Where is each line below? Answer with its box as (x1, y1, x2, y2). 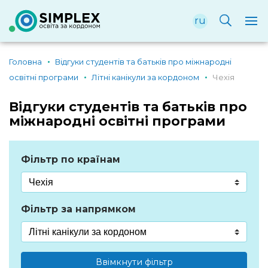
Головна (9, 57, 42, 66)
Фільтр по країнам (21, 154, 120, 165)
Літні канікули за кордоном (92, 72, 200, 82)
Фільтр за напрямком (21, 203, 136, 215)
